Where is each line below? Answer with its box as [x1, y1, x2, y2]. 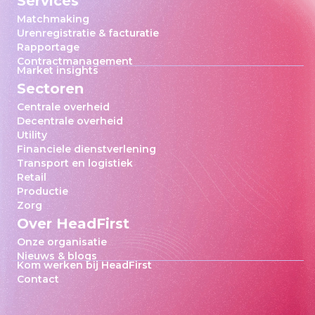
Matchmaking [17, 13, 89, 25]
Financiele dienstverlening [17, 143, 156, 155]
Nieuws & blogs [17, 250, 97, 262]
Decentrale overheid [17, 115, 123, 127]
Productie [17, 185, 68, 198]
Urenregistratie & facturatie [17, 27, 159, 39]
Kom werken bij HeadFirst [17, 259, 152, 271]
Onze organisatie [17, 236, 107, 248]
